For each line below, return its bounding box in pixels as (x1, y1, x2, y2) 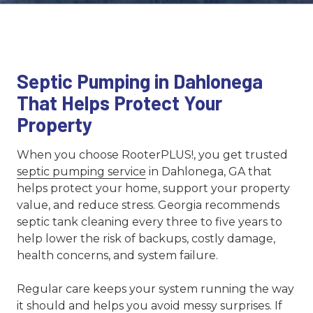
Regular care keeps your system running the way (17, 282, 294, 296)
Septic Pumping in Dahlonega (17, 69, 263, 94)
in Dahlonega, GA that (146, 165, 272, 179)
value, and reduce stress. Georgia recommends (17, 198, 279, 212)
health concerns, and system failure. (17, 249, 218, 263)
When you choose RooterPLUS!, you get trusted (17, 148, 288, 162)
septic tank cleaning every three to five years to (17, 215, 282, 229)
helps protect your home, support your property (17, 182, 290, 196)
